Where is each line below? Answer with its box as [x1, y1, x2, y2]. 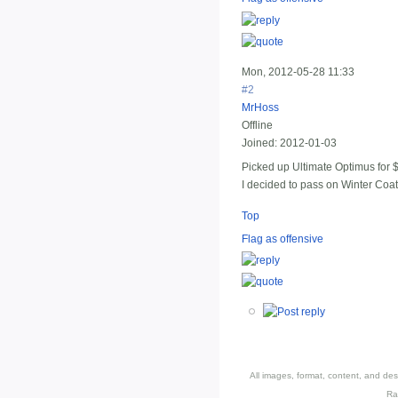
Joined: [242, 137, 277, 150]
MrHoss [242, 101, 279, 115]
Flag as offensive [242, 232, 323, 245]
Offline [242, 119, 273, 132]
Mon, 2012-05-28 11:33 [242, 66, 354, 79]
